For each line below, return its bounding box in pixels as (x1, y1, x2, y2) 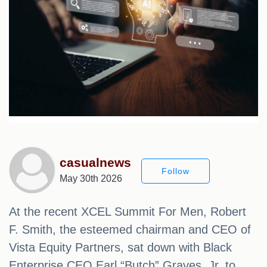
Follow (162, 166, 190, 176)
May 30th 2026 (60, 173, 122, 184)
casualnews (60, 156, 131, 170)
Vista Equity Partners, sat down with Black (9, 241, 232, 254)
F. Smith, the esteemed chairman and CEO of (9, 223, 251, 237)
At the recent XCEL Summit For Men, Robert (9, 205, 246, 219)
